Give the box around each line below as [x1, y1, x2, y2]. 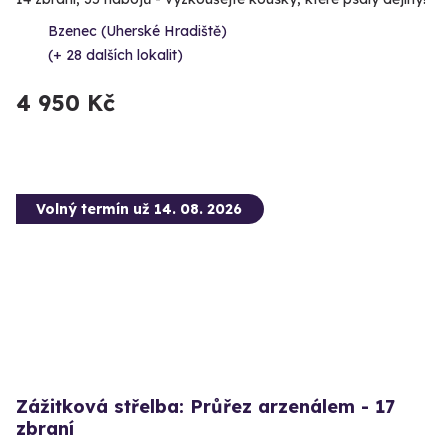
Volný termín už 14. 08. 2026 [36, 199, 242, 218]
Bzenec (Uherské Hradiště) [48, 21, 227, 40]
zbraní [16, 416, 74, 440]
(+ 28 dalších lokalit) [48, 45, 183, 64]
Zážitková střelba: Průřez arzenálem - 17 [16, 394, 395, 418]
